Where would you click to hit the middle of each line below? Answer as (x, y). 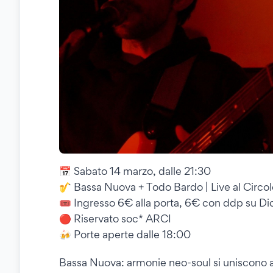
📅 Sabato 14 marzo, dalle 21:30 (135, 171)
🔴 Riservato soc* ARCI (115, 219)
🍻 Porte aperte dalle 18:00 (125, 235)
